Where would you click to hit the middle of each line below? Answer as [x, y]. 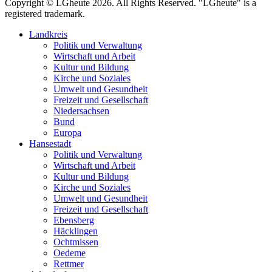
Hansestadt [50, 144]
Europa [67, 133]
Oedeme [70, 253]
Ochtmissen [76, 242]
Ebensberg [74, 220]
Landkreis [48, 35]
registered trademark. [45, 14]
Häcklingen [76, 231]
